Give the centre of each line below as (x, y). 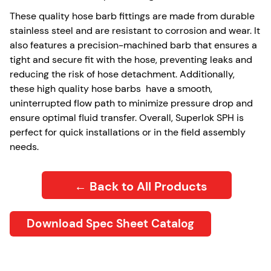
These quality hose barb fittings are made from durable (132, 16)
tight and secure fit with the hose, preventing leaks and (131, 60)
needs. (24, 147)
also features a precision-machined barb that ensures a (133, 45)
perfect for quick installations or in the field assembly (128, 132)
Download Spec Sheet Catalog (110, 224)
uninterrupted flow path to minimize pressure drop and (131, 103)
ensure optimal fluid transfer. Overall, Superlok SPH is (127, 118)
